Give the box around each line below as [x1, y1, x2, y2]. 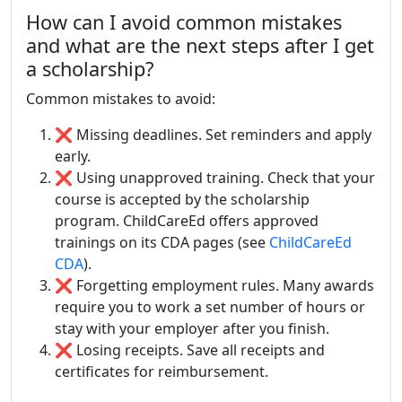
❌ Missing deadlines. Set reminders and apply [55, 125, 371, 145]
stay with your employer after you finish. [55, 319, 329, 339]
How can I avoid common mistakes [26, 9, 342, 36]
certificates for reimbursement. [55, 362, 268, 382]
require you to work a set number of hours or [55, 297, 365, 318]
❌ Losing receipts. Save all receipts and [55, 340, 325, 361]
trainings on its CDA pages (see [55, 232, 269, 253]
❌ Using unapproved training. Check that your [55, 168, 375, 188]
